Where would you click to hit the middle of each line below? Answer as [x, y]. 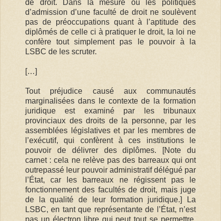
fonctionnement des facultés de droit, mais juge [110, 189]
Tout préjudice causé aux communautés [110, 91]
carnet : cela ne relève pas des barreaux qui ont [110, 160]
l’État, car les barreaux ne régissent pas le [110, 180]
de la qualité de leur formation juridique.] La [110, 199]
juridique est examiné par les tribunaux [110, 110]
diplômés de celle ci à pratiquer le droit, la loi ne [110, 32]
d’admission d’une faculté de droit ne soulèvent [110, 12]
